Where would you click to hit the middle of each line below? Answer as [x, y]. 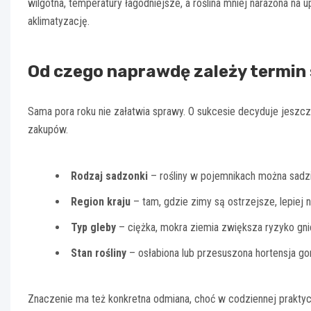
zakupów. [48, 130]
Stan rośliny [99, 253]
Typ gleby [93, 228]
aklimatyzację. [59, 22]
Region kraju [101, 202]
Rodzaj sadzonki [109, 176]
